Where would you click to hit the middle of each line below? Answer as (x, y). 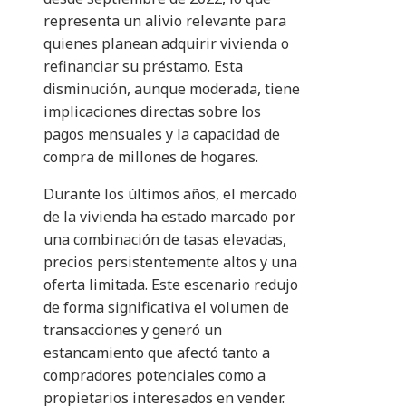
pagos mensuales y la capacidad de (162, 135)
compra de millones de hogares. (151, 157)
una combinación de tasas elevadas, (165, 240)
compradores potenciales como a (155, 376)
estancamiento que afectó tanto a (157, 353)
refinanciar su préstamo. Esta (143, 67)
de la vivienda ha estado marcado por (169, 217)
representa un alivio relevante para (165, 21)
